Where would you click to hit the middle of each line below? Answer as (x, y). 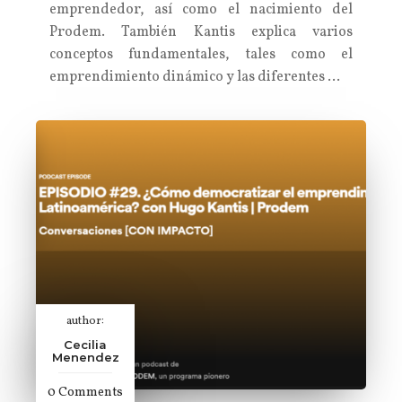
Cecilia (85, 345)
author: (85, 321)
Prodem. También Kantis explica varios (201, 32)
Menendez (85, 357)
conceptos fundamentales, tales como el (201, 55)
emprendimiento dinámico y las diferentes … (195, 77)
